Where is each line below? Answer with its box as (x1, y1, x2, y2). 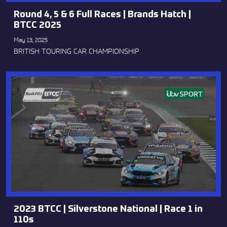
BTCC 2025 (14, 20, 61, 30)
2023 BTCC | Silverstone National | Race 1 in (14, 205, 203, 214)
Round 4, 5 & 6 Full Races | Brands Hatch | (14, 10, 191, 19)
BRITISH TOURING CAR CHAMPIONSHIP (14, 46, 139, 56)
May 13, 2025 (14, 35, 48, 44)
